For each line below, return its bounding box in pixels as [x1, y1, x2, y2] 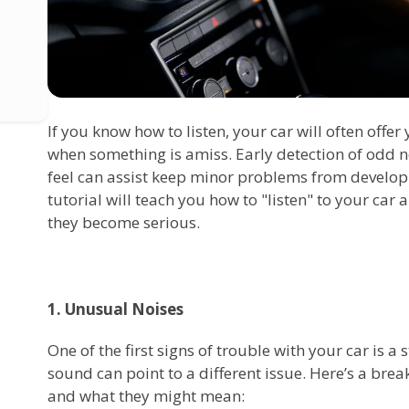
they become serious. [47, 211, 200, 233]
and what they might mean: [47, 384, 245, 406]
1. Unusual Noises [47, 298, 184, 320]
